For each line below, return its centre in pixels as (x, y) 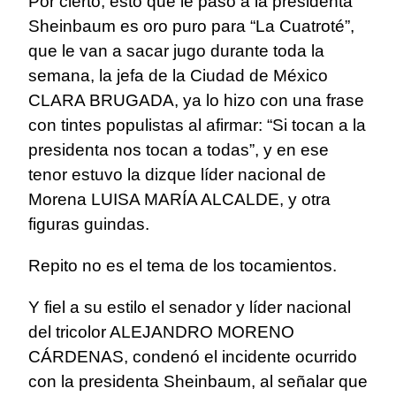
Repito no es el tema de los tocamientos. (183, 266)
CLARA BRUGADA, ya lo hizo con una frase (196, 101)
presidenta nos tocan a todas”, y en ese (179, 150)
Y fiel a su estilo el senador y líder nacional (190, 308)
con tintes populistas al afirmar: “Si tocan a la (197, 126)
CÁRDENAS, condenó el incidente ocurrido (193, 357)
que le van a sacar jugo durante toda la (176, 51)
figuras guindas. (89, 225)
